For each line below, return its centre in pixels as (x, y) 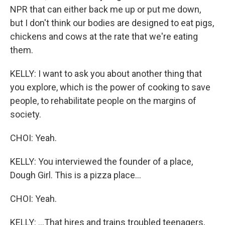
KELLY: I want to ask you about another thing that (106, 74)
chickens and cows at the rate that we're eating (104, 37)
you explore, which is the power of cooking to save (110, 87)
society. (26, 115)
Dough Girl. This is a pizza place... (76, 175)
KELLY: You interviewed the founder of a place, (101, 162)
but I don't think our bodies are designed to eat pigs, (112, 23)
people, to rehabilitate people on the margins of (103, 101)
